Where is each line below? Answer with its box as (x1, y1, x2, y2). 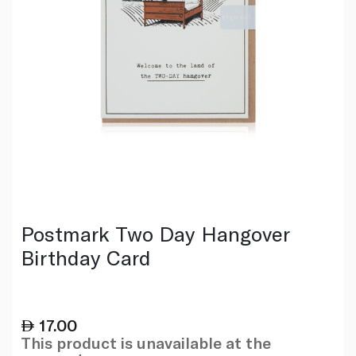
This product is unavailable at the (20, 332, 271, 352)
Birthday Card (20, 244, 151, 269)
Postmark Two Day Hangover (20, 220, 290, 246)
